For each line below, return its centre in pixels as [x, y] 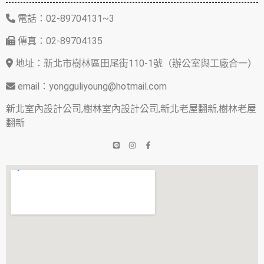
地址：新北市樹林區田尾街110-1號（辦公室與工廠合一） [135, 64]
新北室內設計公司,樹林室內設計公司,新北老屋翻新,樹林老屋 [131, 109]
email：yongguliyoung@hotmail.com [91, 86]
